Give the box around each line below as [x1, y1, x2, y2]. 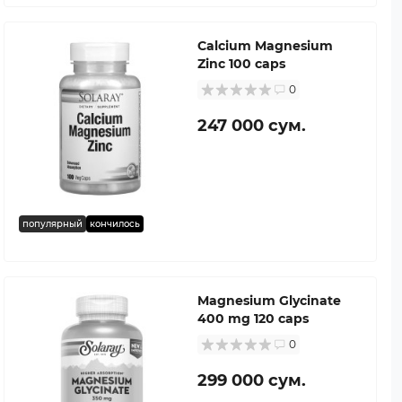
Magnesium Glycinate [197, 292, 341, 309]
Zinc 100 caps [197, 55, 285, 72]
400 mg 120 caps [197, 310, 309, 327]
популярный [22, 217, 83, 230]
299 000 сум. [197, 370, 306, 390]
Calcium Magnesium [197, 37, 333, 54]
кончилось [90, 217, 140, 230]
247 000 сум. [197, 115, 306, 135]
